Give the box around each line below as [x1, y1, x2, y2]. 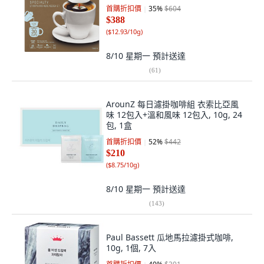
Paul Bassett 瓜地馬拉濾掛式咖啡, [106, 232, 233, 243]
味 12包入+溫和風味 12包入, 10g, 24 [106, 109, 242, 120]
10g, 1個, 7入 [106, 242, 156, 253]
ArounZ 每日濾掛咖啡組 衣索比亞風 [106, 98, 239, 110]
